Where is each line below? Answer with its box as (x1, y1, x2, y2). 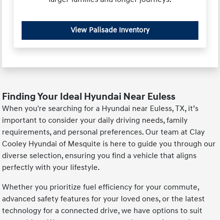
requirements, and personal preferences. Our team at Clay (2, 127, 205, 137)
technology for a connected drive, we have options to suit (2, 205, 203, 216)
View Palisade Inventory (70, 25, 150, 35)
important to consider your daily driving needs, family (2, 115, 188, 125)
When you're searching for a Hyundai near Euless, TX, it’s (2, 103, 199, 113)
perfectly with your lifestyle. (2, 162, 100, 172)
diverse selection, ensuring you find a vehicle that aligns (2, 150, 197, 161)
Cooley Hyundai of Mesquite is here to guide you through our (2, 138, 216, 149)
